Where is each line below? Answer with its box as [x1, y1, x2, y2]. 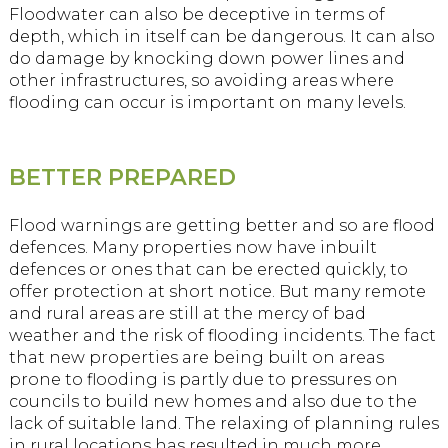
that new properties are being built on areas [8, 347, 384, 367]
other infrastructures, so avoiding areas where [8, 70, 394, 90]
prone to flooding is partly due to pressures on [8, 369, 398, 389]
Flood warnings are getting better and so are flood [8, 215, 435, 235]
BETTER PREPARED [8, 162, 236, 191]
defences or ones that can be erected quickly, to [8, 259, 408, 279]
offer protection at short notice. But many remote [8, 281, 426, 301]
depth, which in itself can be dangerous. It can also [8, 26, 435, 46]
